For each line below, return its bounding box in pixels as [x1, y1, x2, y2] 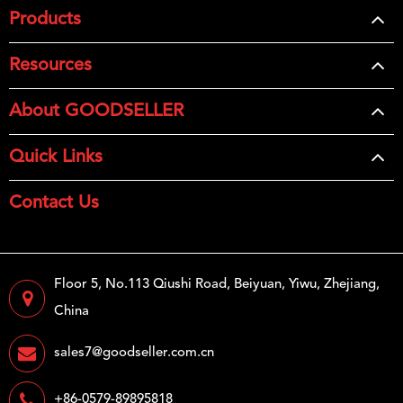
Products [9, 11, 81, 30]
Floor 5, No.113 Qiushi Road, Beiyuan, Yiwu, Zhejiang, [54, 278, 380, 292]
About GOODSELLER [9, 103, 184, 121]
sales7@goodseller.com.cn [54, 346, 214, 361]
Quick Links [9, 148, 103, 167]
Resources [9, 57, 92, 76]
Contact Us [9, 194, 99, 213]
